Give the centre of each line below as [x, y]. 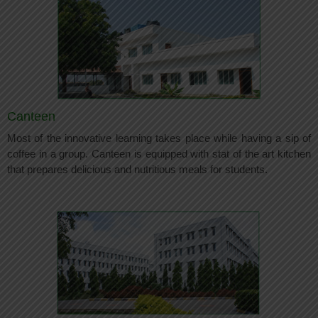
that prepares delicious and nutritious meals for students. [137, 169]
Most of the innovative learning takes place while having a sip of [159, 138]
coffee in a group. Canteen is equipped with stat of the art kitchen [159, 153]
